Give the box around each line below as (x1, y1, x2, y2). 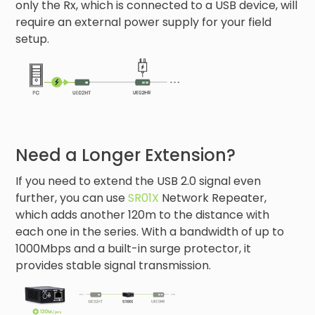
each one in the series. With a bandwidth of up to (15, 224, 285, 240)
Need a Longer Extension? (15, 143, 236, 167)
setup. (15, 31, 50, 48)
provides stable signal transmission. (15, 257, 212, 274)
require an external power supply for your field (15, 14, 272, 31)
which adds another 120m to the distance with (15, 207, 270, 224)
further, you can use (15, 190, 129, 207)
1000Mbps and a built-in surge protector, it (15, 240, 252, 257)
